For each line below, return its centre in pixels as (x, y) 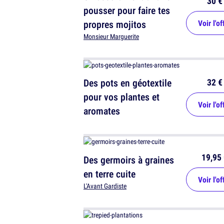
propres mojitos (115, 24)
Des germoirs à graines (129, 160)
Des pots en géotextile (127, 83)
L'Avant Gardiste (105, 186)
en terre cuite (109, 174)
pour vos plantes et (121, 97)
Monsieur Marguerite (111, 36)
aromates (102, 111)
